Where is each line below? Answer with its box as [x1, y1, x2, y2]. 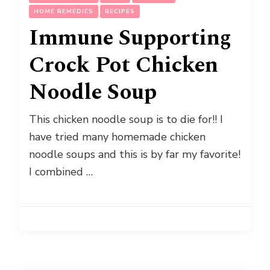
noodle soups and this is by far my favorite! [29, 147, 240, 162]
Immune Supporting [29, 22, 231, 55]
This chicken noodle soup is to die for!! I [29, 112, 223, 127]
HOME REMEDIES [34, 7, 93, 16]
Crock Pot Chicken [29, 49, 218, 83]
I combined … [29, 165, 93, 180]
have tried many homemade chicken [29, 130, 206, 145]
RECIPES [105, 7, 135, 16]
